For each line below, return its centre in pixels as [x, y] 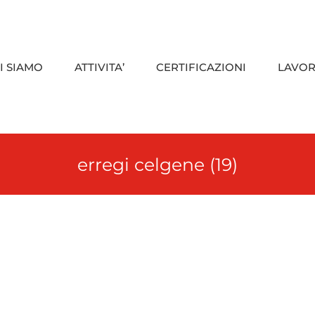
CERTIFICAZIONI [201, 67]
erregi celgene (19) [157, 164]
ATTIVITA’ [99, 67]
